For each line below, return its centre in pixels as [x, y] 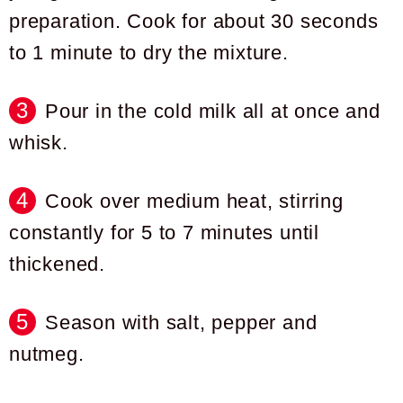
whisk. [39, 143]
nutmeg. [47, 354]
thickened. [58, 264]
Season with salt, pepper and [181, 323]
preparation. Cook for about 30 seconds [194, 22]
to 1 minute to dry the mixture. [149, 53]
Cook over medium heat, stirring [194, 201]
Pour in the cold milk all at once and [213, 112]
